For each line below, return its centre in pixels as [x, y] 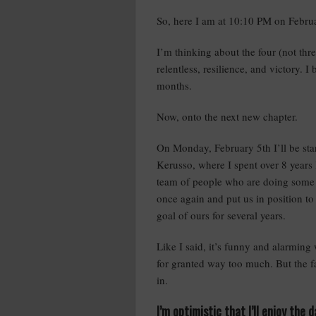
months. [174, 85]
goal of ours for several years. [221, 215]
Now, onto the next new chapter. [227, 116]
